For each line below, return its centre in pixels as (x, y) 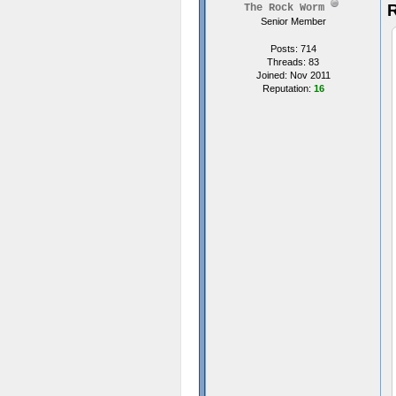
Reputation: (288, 88)
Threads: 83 (293, 62)
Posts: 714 (293, 49)
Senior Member (293, 21)
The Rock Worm (284, 8)
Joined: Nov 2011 (293, 75)
